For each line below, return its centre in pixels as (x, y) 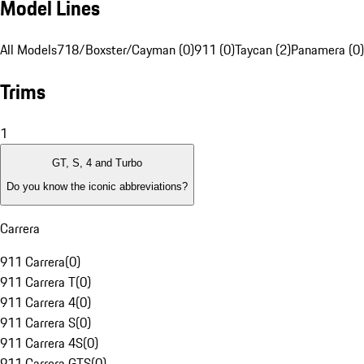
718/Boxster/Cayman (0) (126, 50)
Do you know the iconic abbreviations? (97, 186)
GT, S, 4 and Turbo (97, 163)
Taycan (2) (263, 50)
